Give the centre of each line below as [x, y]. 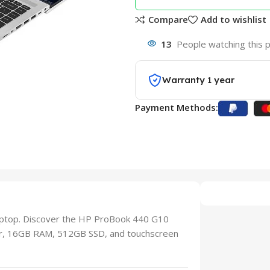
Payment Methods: [176, 107]
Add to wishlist [233, 20]
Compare [168, 20]
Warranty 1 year [198, 80]
